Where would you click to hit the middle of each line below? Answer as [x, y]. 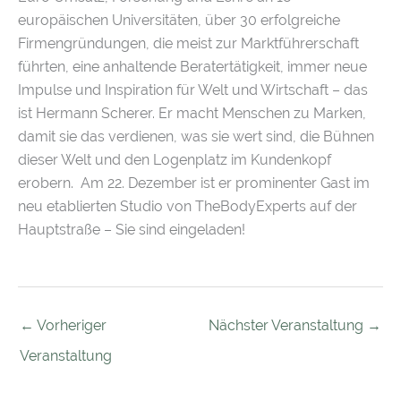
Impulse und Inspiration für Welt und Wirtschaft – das [193, 90]
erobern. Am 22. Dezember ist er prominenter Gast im [194, 183]
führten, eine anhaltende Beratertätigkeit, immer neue [192, 67]
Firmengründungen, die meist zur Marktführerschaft [188, 44]
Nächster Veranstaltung [288, 325]
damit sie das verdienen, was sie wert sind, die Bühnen [196, 137]
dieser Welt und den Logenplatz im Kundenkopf [175, 160]
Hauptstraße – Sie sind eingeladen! [132, 230]
